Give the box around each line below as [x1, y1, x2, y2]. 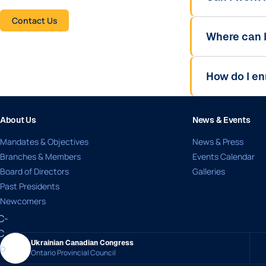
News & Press [192, 136, 243, 147]
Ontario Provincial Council [31, 247, 116, 258]
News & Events [192, 115, 251, 125]
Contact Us [11, 14, 58, 26]
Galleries [192, 166, 225, 177]
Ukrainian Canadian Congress [31, 238, 134, 247]
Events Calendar [192, 151, 255, 162]
